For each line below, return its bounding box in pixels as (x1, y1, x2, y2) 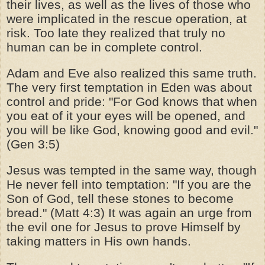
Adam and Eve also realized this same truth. (7, 66, 257, 80)
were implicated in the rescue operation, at (7, 11, 247, 26)
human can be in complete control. (7, 40, 202, 54)
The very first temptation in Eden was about (7, 80, 252, 95)
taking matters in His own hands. (7, 234, 191, 248)
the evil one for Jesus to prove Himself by (7, 219, 241, 234)
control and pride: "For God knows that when (7, 94, 257, 109)
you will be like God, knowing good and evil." (7, 122, 258, 137)
